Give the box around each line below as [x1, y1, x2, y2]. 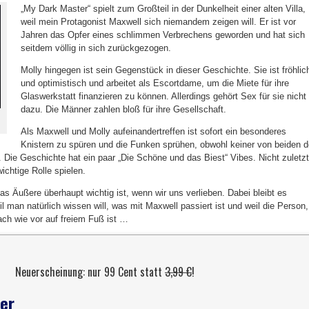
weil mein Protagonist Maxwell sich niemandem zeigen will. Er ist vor [21, 17, 296, 27]
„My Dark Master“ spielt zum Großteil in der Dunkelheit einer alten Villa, [21, 3, 306, 14]
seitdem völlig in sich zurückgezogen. [21, 43, 171, 53]
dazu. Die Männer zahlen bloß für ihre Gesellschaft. [21, 104, 226, 114]
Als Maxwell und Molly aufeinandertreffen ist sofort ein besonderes [21, 126, 286, 137]
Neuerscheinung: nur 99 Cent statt [15, 263, 165, 280]
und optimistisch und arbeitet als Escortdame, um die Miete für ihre [21, 78, 289, 88]
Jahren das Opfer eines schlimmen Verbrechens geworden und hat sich [21, 30, 305, 40]
